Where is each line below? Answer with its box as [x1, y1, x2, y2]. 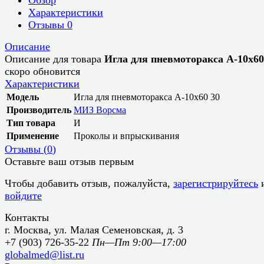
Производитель [6, 104, 71, 115]
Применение [6, 130, 59, 141]
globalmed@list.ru [5, 248, 84, 260]
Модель [6, 91, 39, 102]
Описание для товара [5, 52, 104, 65]
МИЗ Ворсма [74, 104, 126, 115]
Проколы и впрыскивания [74, 130, 179, 141]
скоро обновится [5, 65, 80, 77]
